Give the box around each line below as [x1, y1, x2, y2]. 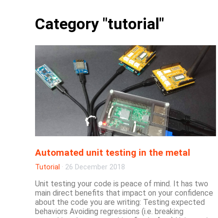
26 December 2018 [65, 163, 125, 171]
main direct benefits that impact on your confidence [35, 188, 213, 198]
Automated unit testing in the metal [35, 147, 190, 159]
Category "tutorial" [35, 15, 164, 34]
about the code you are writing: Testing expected [35, 197, 205, 207]
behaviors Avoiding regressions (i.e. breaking [35, 206, 183, 216]
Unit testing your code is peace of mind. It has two [35, 179, 208, 188]
